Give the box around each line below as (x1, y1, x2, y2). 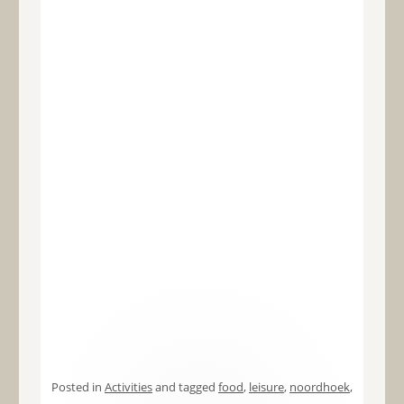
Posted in (50, 379, 105, 396)
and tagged (151, 379, 218, 396)
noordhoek (289, 379, 350, 396)
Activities (104, 379, 152, 396)
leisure (248, 379, 284, 396)
